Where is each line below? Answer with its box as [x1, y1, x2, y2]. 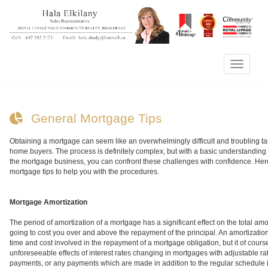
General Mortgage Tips [31, 111, 162, 125]
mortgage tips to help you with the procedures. [10, 167, 159, 175]
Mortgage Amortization [10, 198, 87, 206]
